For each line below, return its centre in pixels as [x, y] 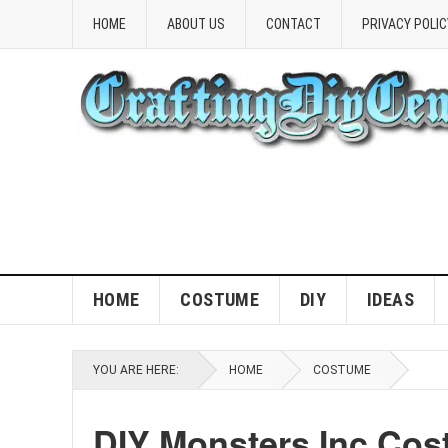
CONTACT [293, 24]
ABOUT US [196, 24]
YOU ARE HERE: [136, 370]
